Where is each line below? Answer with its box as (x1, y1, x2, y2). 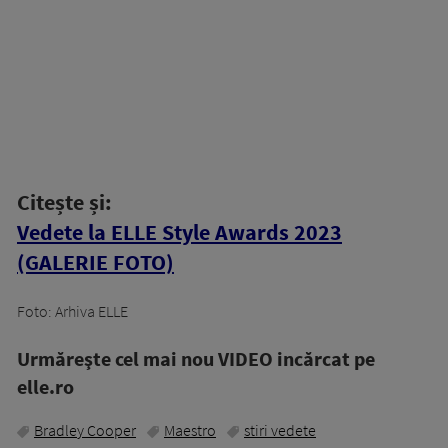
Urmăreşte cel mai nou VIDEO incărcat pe (17, 346, 375, 372)
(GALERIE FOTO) (17, 248, 174, 277)
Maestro (164, 420, 216, 441)
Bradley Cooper (34, 420, 136, 441)
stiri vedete (244, 420, 316, 441)
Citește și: (17, 188, 112, 217)
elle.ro (17, 374, 74, 400)
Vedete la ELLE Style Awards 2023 (17, 218, 342, 247)
